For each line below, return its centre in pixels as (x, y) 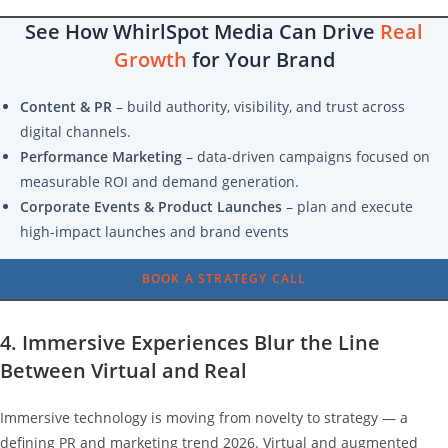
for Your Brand (260, 59)
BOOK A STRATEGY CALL (224, 278)
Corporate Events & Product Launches (151, 206)
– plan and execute (347, 206)
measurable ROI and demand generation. (159, 181)
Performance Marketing (101, 156)
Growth (150, 59)
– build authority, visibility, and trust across (258, 106)
